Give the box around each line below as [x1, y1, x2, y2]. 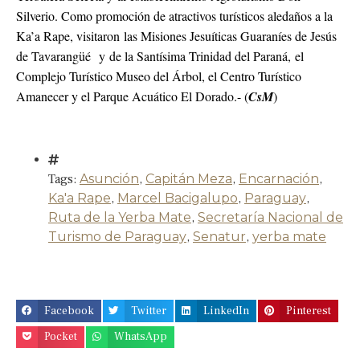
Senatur [193, 229, 246, 245]
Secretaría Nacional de [198, 210, 343, 226]
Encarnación [239, 171, 319, 187]
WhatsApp [114, 329, 168, 345]
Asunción [80, 171, 139, 187]
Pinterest [286, 303, 332, 318]
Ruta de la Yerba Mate [48, 210, 191, 226]
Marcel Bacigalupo [117, 190, 238, 207]
